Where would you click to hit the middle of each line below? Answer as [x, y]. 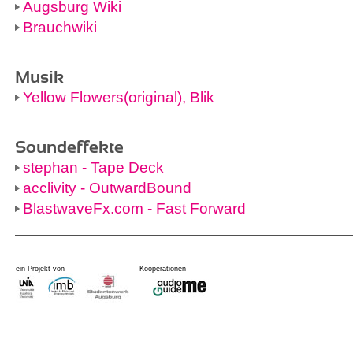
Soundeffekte [69, 147]
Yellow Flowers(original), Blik [119, 97]
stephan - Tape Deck [93, 167]
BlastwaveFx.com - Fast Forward [134, 208]
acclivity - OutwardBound [107, 188]
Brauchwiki [60, 27]
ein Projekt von [40, 269]
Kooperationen [163, 269]
